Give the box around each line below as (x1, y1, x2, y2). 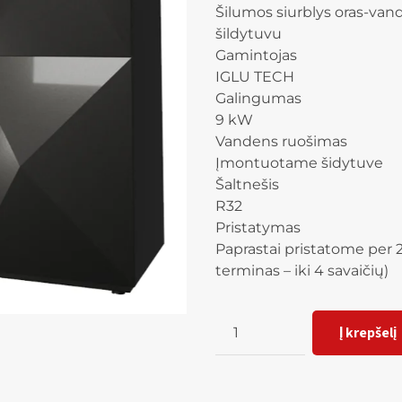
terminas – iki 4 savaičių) (215, 261, 389, 279)
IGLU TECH (215, 67, 294, 85)
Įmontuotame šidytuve (215, 153, 383, 171)
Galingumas (215, 89, 301, 107)
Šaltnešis (215, 175, 279, 193)
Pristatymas (215, 218, 301, 236)
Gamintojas (215, 46, 297, 64)
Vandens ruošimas (215, 132, 347, 150)
